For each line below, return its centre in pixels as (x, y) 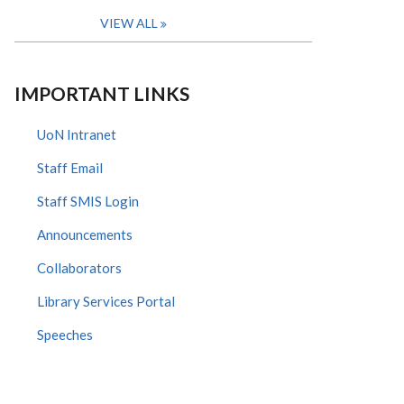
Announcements (85, 234)
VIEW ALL (129, 23)
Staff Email (70, 168)
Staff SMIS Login (88, 201)
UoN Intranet (77, 134)
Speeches (65, 335)
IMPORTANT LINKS (102, 93)
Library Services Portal (106, 301)
